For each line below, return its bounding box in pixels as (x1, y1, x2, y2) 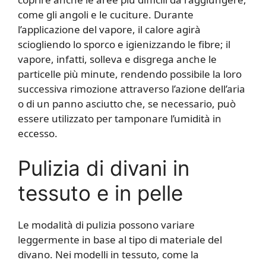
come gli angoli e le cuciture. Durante (18, 7, 194, 21)
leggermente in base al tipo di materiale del (18, 233, 222, 247)
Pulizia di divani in (18, 156, 189, 181)
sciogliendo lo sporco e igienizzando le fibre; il (18, 37, 230, 51)
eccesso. (18, 126, 58, 140)
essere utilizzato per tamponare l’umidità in (18, 111, 221, 125)
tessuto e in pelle (18, 180, 183, 206)
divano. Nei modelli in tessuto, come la (18, 248, 199, 262)
